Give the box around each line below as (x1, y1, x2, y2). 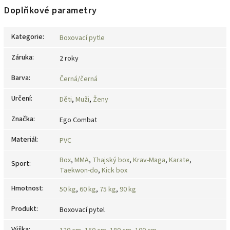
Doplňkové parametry (4, 4, 97, 17)
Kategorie (11, 31, 43, 42)
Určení (11, 93, 31, 104)
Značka (11, 113, 33, 124)
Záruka (11, 52, 32, 63)
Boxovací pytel (60, 204, 105, 215)
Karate (169, 155, 189, 165)
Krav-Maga (133, 155, 165, 165)
